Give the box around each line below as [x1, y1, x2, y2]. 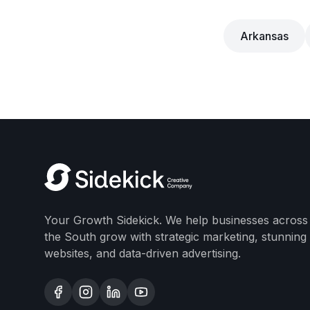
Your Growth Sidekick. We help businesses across [44, 213, 308, 227]
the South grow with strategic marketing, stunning [44, 230, 307, 244]
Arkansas [239, 29, 289, 43]
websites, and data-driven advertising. [44, 246, 241, 260]
